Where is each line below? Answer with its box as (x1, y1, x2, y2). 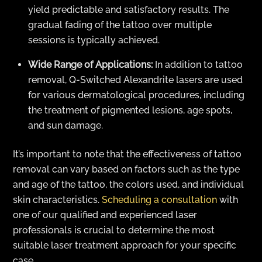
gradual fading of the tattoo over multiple (28, 19, 212, 31)
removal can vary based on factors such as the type (13, 163, 240, 175)
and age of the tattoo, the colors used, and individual (13, 178, 244, 190)
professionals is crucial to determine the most (13, 224, 215, 236)
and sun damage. (28, 120, 103, 132)
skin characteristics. (13, 194, 102, 205)
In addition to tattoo (153, 59, 243, 71)
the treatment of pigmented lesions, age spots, (28, 105, 232, 116)
